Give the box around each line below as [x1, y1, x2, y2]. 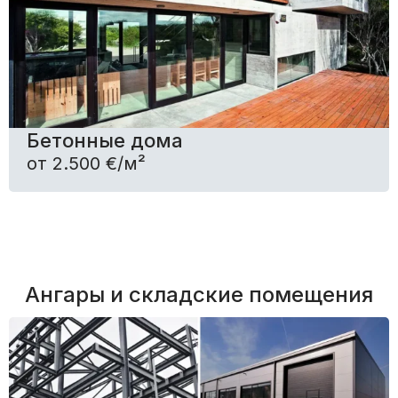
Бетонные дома [27, 128, 183, 152]
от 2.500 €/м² [27, 152, 146, 174]
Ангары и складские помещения [25, 281, 373, 307]
